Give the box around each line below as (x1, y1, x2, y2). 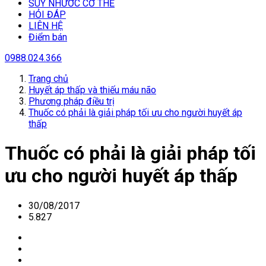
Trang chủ (28, 73, 68, 84)
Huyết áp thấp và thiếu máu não (28, 84, 156, 96)
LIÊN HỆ (28, 20, 63, 31)
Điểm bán (28, 31, 67, 43)
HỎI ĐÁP (28, 9, 66, 20)
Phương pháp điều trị (28, 96, 115, 107)
